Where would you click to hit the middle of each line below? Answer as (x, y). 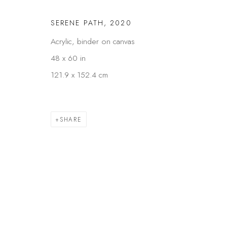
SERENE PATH (78, 23)
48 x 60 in (68, 58)
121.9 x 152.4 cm (79, 74)
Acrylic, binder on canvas (93, 41)
